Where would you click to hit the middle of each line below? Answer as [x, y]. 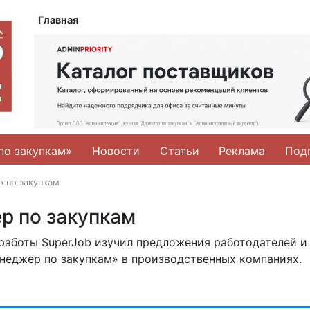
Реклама [242, 151]
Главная [58, 20]
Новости [116, 151]
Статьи [179, 151]
